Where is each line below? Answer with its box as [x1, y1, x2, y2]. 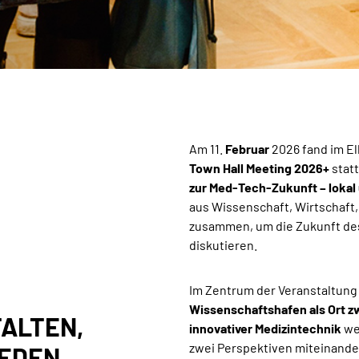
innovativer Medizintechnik [189, 321, 341, 337]
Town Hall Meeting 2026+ [189, 160, 332, 176]
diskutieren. [189, 237, 257, 253]
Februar [225, 141, 269, 157]
